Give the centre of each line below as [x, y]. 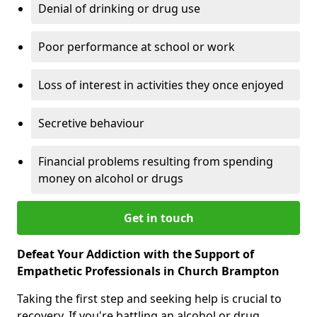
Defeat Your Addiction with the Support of [136, 254]
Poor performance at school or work [137, 46]
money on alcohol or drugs [111, 178]
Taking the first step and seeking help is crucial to [149, 298]
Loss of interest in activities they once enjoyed [161, 85]
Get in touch [158, 218]
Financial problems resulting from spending [156, 161]
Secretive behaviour [91, 123]
